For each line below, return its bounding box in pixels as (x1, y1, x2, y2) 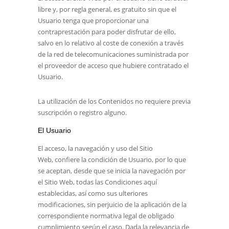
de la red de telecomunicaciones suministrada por (38, 50, 189, 59)
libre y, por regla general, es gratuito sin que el (38, 5, 176, 14)
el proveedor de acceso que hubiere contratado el (38, 61, 189, 70)
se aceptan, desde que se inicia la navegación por (38, 166, 186, 175)
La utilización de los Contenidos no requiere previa (38, 97, 191, 106)
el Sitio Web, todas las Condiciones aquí (38, 177, 157, 187)
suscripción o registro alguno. (38, 108, 127, 117)
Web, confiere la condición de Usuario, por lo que (38, 155, 186, 164)
